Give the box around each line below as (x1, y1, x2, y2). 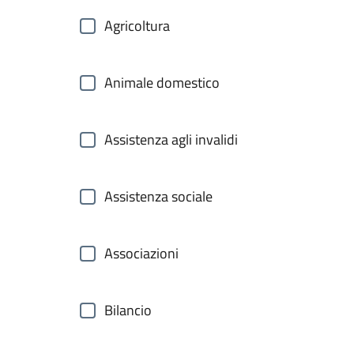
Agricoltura (104, 15, 170, 36)
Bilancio (104, 299, 152, 321)
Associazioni (104, 243, 179, 264)
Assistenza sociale (104, 186, 213, 207)
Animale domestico (104, 72, 220, 93)
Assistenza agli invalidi (104, 129, 238, 150)
